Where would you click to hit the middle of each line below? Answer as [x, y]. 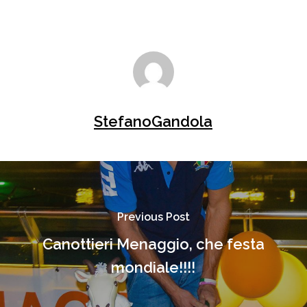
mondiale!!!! [153, 267]
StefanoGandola [153, 121]
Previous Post [153, 217]
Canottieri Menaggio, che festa [153, 244]
